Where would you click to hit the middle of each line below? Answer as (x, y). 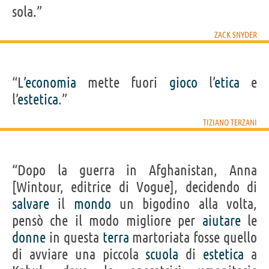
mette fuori (123, 82)
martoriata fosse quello (193, 237)
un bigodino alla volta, (184, 204)
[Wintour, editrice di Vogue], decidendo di (134, 187)
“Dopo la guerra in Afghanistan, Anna (134, 170)
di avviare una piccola (79, 254)
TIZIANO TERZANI (230, 122)
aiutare (221, 220)
